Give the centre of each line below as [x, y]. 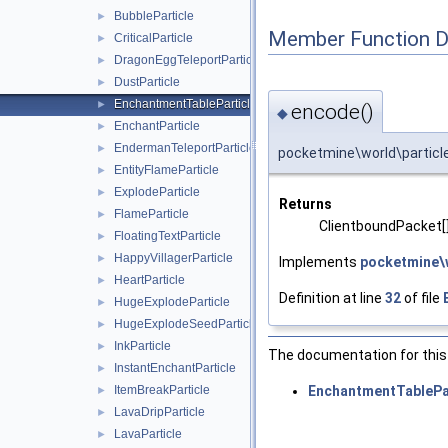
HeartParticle [149, 280]
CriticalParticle [153, 38]
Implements [319, 261]
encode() [332, 111]
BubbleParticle [154, 16]
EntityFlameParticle [166, 170]
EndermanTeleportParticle [185, 148]
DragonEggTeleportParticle [188, 60]
